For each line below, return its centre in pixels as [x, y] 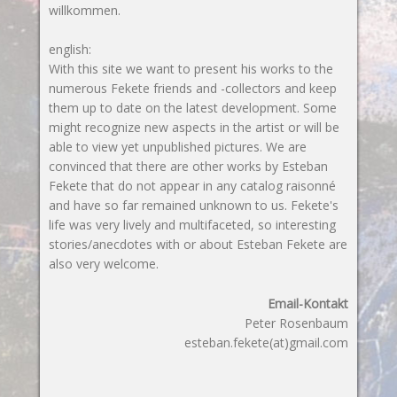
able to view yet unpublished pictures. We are [177, 147]
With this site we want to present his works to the [191, 69]
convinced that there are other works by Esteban [188, 167]
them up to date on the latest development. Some [192, 108]
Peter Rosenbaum [297, 323]
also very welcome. [103, 264]
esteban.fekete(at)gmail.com [267, 342]
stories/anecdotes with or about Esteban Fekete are [198, 245]
